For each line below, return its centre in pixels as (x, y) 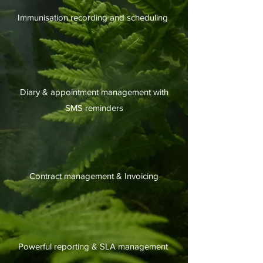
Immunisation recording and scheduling (94, 17)
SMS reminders (94, 108)
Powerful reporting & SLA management (94, 246)
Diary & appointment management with (94, 92)
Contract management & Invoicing (94, 176)
